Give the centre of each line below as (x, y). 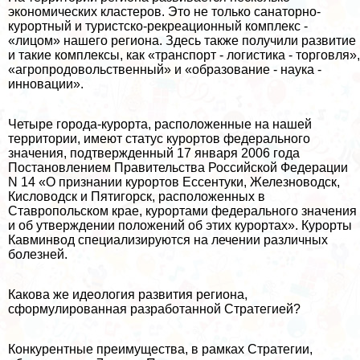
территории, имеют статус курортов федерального (159, 138)
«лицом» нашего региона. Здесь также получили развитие (182, 40)
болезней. (38, 254)
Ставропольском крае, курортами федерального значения (182, 211)
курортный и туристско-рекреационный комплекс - (160, 26)
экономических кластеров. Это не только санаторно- (164, 11)
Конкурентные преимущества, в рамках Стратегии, (160, 349)
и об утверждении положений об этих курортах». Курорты (180, 225)
